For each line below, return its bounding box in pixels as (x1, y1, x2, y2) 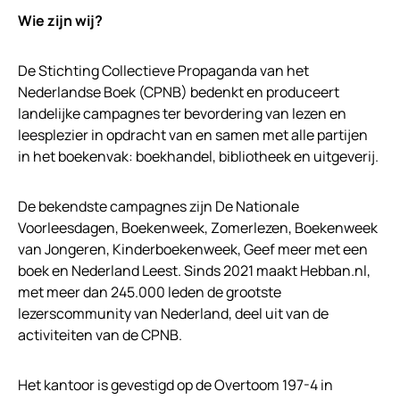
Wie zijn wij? (18, 11, 103, 31)
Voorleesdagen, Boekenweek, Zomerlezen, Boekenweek (18, 218, 378, 238)
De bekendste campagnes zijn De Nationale (18, 196, 299, 217)
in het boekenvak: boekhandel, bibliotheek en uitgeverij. (18, 146, 379, 167)
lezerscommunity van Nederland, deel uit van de (18, 304, 329, 324)
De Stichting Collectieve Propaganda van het (18, 61, 309, 81)
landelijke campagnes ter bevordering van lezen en (18, 104, 346, 124)
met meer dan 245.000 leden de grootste (18, 282, 281, 303)
